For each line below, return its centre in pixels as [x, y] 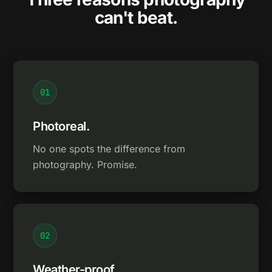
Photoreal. [61, 126]
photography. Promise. [85, 165]
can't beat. [136, 18]
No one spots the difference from [109, 149]
